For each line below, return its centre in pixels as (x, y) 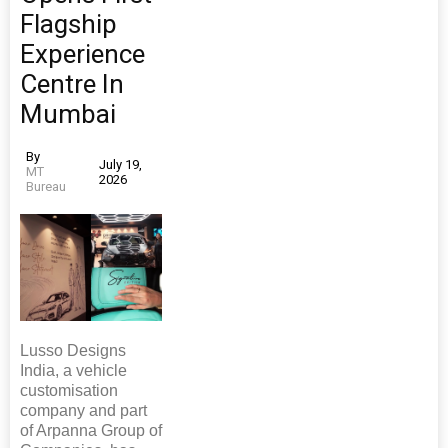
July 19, (120, 164)
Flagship (68, 24)
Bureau (46, 187)
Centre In (72, 84)
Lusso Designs (73, 350)
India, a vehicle (73, 370)
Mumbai (68, 114)
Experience (82, 54)
